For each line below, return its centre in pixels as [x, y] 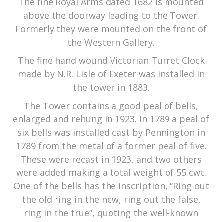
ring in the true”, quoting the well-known [111, 213]
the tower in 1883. [111, 87]
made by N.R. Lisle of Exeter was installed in [111, 74]
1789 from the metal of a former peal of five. [111, 146]
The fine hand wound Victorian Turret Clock [111, 61]
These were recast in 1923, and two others [111, 159]
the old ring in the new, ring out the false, [111, 199]
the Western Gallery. [111, 42]
